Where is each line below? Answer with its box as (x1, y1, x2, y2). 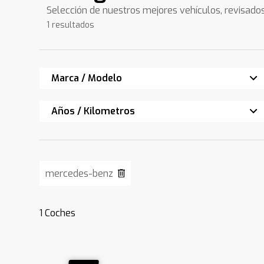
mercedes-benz (45, 167, 114, 180)
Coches (42, 207, 76, 219)
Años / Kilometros (51, 105, 136, 117)
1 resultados (47, 19, 95, 31)
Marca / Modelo (51, 72, 123, 84)
